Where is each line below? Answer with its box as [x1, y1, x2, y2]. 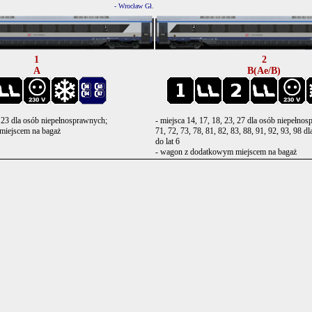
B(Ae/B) [247, 65, 281, 76]
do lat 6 [155, 136, 180, 146]
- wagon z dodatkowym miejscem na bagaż [155, 147, 297, 157]
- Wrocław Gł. [114, 2, 154, 10]
